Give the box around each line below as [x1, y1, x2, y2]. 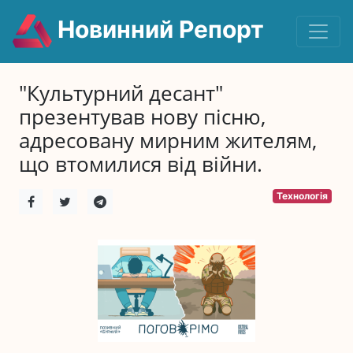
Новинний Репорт [52, 15, 264, 44]
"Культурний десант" [19, 80, 223, 107]
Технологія [277, 190, 329, 202]
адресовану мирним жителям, [19, 127, 317, 154]
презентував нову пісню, [19, 103, 266, 131]
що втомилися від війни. [19, 150, 262, 178]
